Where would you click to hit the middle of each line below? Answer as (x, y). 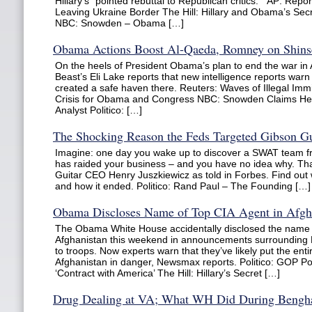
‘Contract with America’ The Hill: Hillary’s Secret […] (167, 273)
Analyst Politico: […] (99, 110)
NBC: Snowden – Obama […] (119, 23)
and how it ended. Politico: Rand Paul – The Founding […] (183, 186)
